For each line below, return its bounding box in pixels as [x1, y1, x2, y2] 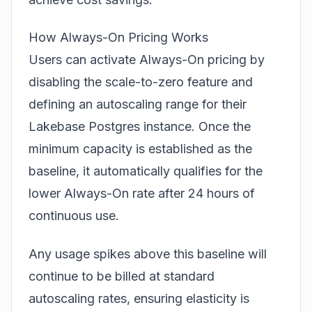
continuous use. [29, 208, 119, 224]
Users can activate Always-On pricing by [29, 52, 265, 68]
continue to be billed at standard [29, 268, 214, 283]
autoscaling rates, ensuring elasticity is [29, 290, 249, 306]
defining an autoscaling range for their [29, 97, 247, 112]
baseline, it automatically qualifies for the [29, 164, 263, 179]
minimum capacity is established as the [29, 141, 252, 157]
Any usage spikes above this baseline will [29, 246, 267, 261]
